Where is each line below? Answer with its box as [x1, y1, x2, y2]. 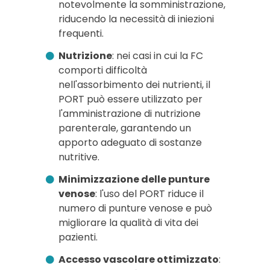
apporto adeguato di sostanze [58, 136, 202, 149]
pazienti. [58, 230, 98, 244]
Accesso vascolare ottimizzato [58, 253, 219, 266]
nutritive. [58, 150, 99, 164]
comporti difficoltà [58, 63, 147, 77]
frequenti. [58, 27, 104, 40]
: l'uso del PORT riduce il [95, 187, 204, 201]
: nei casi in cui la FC [111, 49, 203, 63]
